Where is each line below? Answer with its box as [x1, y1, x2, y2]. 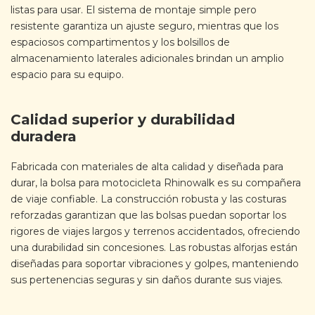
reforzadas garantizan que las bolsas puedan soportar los [11, 208, 286, 221]
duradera [11, 127, 77, 145]
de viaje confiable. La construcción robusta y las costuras [11, 192, 286, 205]
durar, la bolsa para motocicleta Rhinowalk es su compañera [11, 176, 301, 189]
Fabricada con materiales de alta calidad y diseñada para [11, 160, 283, 173]
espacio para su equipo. [11, 67, 124, 81]
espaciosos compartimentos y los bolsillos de [11, 35, 230, 49]
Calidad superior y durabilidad [11, 110, 235, 128]
